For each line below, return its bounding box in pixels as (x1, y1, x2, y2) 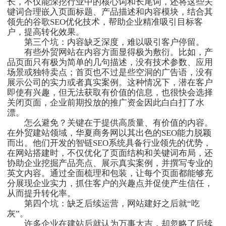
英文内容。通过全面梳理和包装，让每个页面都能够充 (7, 168, 213, 179)
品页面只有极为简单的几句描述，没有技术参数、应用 (7, 58, 213, 68)
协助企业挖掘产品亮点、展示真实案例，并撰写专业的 (7, 158, 213, 168)
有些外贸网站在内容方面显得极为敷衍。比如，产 (7, 47, 213, 58)
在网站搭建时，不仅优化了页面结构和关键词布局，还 (7, 148, 213, 158)
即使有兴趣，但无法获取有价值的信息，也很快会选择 (7, 88, 213, 98)
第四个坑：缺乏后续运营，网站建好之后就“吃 (7, 199, 200, 209)
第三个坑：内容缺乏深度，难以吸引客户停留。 (7, 37, 204, 47)
